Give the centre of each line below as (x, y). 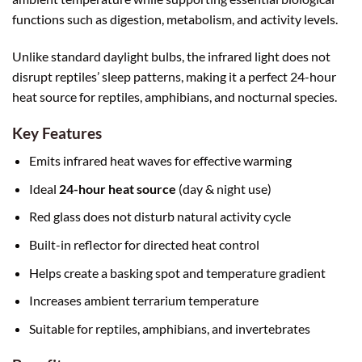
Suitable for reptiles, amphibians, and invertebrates (169, 328)
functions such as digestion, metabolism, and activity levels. (175, 19)
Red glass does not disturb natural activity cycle (160, 217)
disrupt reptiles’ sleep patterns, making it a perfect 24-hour (174, 76)
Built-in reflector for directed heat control (144, 245)
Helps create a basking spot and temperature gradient (177, 272)
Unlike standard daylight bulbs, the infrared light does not (171, 56)
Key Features (57, 133)
